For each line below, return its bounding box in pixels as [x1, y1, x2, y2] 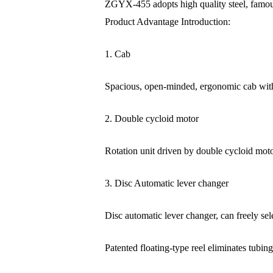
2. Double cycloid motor [105, 113, 199, 124]
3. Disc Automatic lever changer [105, 178, 229, 189]
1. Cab [105, 49, 131, 60]
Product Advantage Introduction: [105, 16, 231, 27]
